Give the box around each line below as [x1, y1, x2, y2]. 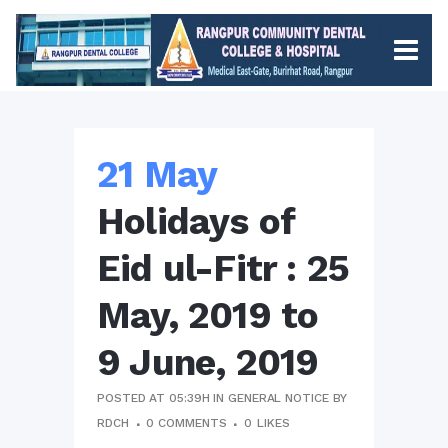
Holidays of [97, 200, 295, 243]
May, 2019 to [97, 294, 319, 337]
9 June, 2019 [97, 341, 319, 384]
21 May [97, 153, 217, 196]
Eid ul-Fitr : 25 [97, 247, 350, 290]
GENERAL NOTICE [228, 391, 329, 405]
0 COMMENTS [146, 416, 227, 430]
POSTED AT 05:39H [97, 391, 210, 405]
